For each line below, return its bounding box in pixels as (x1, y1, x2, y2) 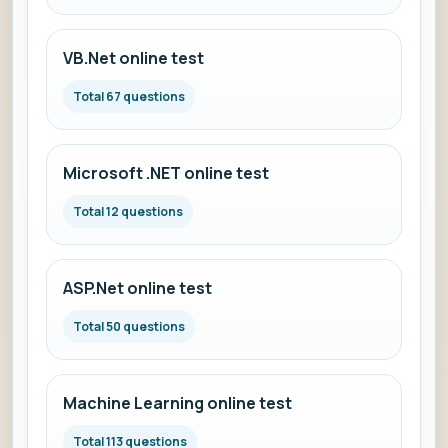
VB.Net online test (63, 47, 204, 69)
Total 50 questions (73, 318, 185, 335)
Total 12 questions (73, 203, 183, 220)
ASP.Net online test (63, 277, 212, 299)
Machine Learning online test (63, 392, 292, 414)
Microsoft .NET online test (63, 162, 269, 184)
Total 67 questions (73, 88, 185, 105)
